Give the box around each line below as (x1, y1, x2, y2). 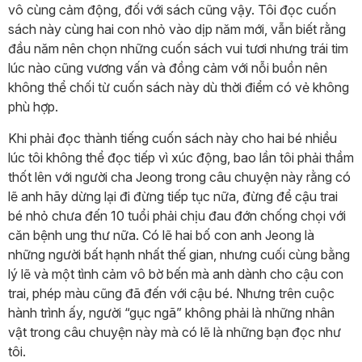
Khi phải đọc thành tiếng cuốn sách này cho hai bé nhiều (8, 129, 337, 146)
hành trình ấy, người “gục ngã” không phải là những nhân (8, 304, 335, 321)
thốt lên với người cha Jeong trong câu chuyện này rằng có (8, 168, 351, 185)
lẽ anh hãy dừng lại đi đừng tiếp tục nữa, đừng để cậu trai (8, 187, 338, 204)
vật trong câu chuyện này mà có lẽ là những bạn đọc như (8, 323, 341, 340)
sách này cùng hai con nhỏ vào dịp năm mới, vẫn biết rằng (8, 20, 346, 37)
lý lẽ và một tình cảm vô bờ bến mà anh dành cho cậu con (8, 265, 343, 282)
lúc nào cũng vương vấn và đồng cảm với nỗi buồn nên (8, 59, 327, 76)
